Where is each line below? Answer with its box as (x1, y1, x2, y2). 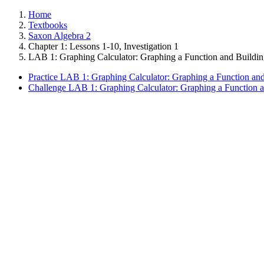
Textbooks (28, 20, 67, 30)
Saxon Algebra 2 (28, 31, 91, 41)
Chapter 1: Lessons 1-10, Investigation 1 (28, 41, 179, 51)
